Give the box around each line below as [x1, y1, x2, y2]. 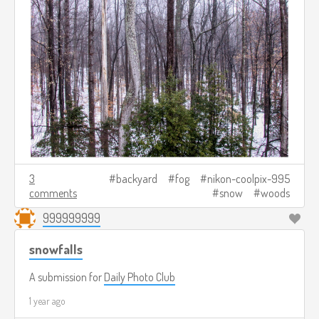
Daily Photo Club [104, 270, 175, 285]
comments [29, 186, 77, 201]
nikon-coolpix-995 [207, 172, 290, 187]
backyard [116, 172, 157, 187]
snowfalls [29, 241, 83, 258]
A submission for [29, 270, 104, 285]
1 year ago [29, 295, 66, 308]
